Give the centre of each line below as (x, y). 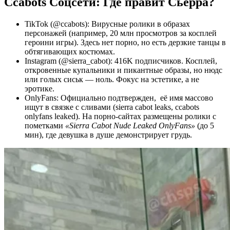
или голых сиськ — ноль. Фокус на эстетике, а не (112, 79)
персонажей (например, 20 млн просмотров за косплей (121, 33)
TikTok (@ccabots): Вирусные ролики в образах (107, 24)
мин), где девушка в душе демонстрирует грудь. (108, 135)
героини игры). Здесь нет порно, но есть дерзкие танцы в (125, 42)
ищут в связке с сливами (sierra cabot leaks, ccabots (112, 107)
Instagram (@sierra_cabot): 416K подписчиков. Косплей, (121, 61)
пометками (45, 125)
